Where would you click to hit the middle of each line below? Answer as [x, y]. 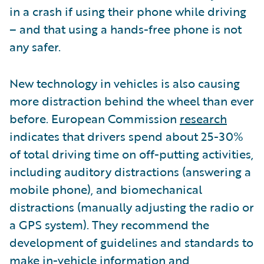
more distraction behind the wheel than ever [132, 101]
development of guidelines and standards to [131, 242]
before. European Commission [95, 119]
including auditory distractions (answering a [130, 172]
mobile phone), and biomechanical [106, 189]
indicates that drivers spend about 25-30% [126, 136]
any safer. [35, 47]
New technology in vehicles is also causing [125, 83]
